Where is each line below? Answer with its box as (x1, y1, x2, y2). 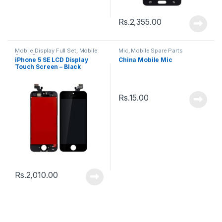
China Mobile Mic (118, 56, 172, 64)
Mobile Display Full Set (14, 47, 76, 55)
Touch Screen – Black (14, 63, 81, 71)
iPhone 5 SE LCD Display (14, 56, 88, 64)
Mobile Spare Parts (131, 47, 183, 55)
